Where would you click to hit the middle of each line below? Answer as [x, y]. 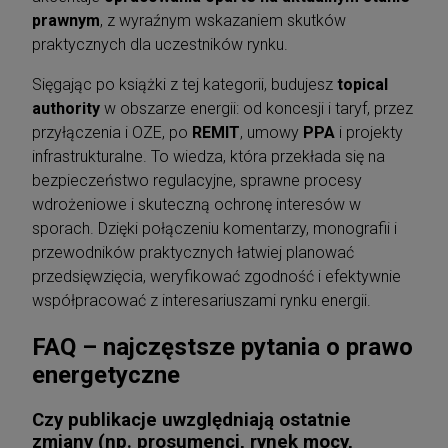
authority [66, 108]
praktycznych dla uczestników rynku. [160, 44]
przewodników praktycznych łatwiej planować [193, 252]
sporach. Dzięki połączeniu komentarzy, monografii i [214, 228]
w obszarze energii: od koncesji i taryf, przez [256, 108]
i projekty [369, 132]
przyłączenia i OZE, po [112, 132]
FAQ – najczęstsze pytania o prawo [222, 346]
